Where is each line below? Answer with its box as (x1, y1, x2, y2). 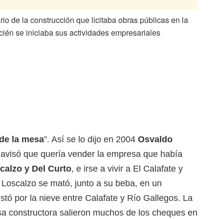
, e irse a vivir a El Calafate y (71, 164, 183, 174)
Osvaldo (138, 134, 173, 145)
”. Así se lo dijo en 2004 (44, 134, 138, 145)
